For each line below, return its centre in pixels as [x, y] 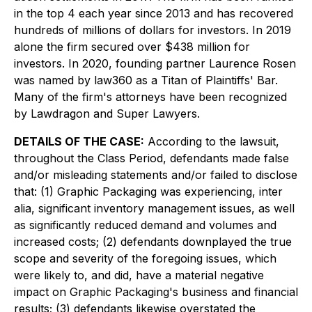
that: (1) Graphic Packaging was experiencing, [135, 192]
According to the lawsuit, [212, 141]
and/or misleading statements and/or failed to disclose [156, 175]
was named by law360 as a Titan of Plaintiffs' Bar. [146, 80]
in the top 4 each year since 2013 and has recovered [154, 13]
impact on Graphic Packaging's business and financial [156, 292]
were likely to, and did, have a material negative [139, 275]
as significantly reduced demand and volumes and [145, 225]
